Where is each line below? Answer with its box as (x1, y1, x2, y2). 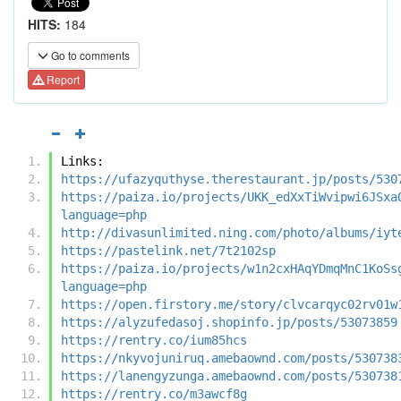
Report (44, 72, 80, 88)
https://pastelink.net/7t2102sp (61, 243, 276, 258)
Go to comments (48, 47, 130, 63)
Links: (61, 153, 104, 168)
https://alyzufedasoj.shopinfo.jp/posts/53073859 (61, 314, 397, 329)
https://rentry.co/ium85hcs (61, 332, 247, 347)
